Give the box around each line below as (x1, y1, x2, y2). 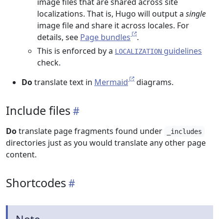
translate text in (32, 77, 94, 88)
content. (6, 149, 37, 160)
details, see (37, 32, 80, 43)
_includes (167, 128, 202, 135)
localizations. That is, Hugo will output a (37, 8, 186, 19)
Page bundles (80, 32, 131, 43)
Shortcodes (6, 175, 66, 191)
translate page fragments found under (17, 126, 164, 136)
